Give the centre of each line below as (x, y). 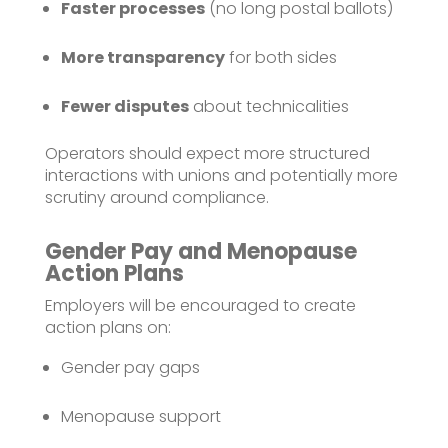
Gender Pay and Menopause (200, 251)
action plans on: (107, 327)
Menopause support (140, 416)
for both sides (280, 57)
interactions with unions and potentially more (221, 175)
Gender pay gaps (130, 367)
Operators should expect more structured (207, 153)
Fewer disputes (124, 106)
